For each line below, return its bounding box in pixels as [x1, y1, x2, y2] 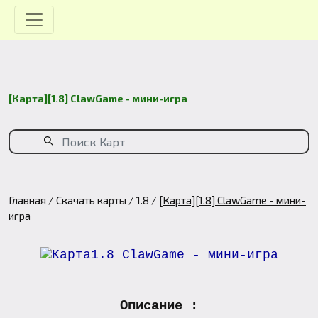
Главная [9, 194, 46, 207]
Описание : [120, 298, 198, 314]
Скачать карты [56, 194, 126, 207]
